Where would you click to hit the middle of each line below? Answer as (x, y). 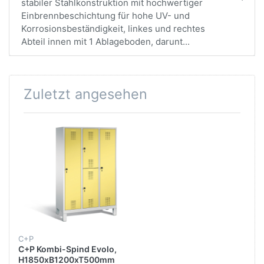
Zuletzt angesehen (85, 94)
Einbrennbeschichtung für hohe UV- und (105, 16)
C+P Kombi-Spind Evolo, (67, 249)
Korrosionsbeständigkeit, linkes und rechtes (113, 29)
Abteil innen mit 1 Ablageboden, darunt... (105, 42)
